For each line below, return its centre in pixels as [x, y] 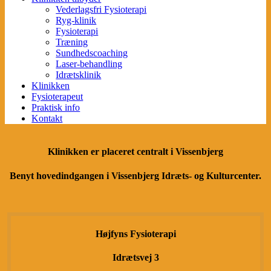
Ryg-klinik [76, 20]
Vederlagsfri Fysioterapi [101, 9]
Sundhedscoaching [92, 53]
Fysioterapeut [57, 96]
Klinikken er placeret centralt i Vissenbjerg [135, 152]
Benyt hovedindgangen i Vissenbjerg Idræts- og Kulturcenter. [135, 175]
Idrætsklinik [79, 75]
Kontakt [47, 118]
